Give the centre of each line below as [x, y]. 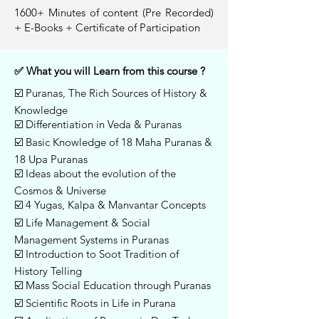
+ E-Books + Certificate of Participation [107, 27]
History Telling [48, 271]
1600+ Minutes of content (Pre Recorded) [114, 12]
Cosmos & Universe [60, 190]
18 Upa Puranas [51, 159]
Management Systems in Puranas [91, 240]
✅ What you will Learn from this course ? [110, 71]
